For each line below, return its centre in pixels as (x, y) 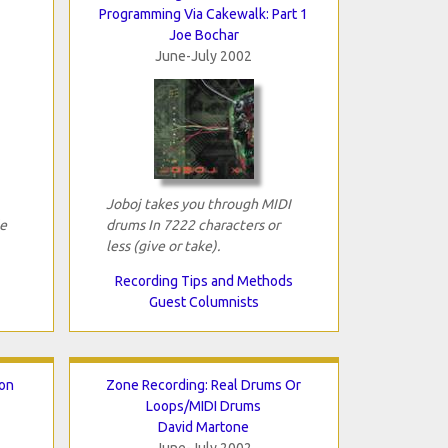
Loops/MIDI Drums (203, 405)
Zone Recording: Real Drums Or (203, 384)
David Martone (203, 426)
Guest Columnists (203, 301)
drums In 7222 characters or (192, 224)
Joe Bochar (203, 34)
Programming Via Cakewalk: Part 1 (203, 13)
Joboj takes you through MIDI (198, 203)
